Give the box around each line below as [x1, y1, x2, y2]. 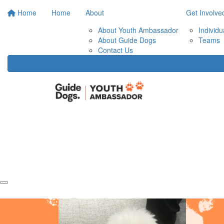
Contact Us [98, 45, 133, 55]
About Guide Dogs [98, 35, 156, 45]
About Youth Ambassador [98, 25, 178, 35]
